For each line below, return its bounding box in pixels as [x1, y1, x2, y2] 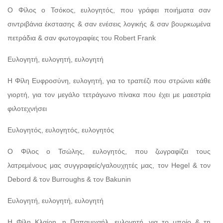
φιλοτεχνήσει [7, 104, 47, 112]
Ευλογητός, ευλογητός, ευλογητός [7, 125, 114, 134]
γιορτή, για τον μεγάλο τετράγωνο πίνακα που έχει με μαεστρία [7, 90, 211, 99]
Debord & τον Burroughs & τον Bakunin [7, 175, 131, 183]
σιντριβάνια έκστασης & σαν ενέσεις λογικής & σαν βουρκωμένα [7, 19, 211, 28]
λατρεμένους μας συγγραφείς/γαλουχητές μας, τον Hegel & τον [7, 161, 211, 169]
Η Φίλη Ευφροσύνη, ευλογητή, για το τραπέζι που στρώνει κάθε [7, 76, 211, 85]
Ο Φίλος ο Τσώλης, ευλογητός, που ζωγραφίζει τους [7, 147, 211, 155]
